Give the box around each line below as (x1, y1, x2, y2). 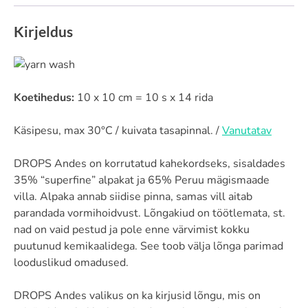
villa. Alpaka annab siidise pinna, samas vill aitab (14, 188, 252, 204)
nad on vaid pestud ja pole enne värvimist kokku (14, 221, 250, 237)
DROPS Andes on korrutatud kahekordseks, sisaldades (14, 155, 285, 171)
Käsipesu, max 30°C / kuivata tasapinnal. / (14, 122, 222, 138)
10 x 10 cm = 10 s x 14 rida (74, 89, 213, 105)
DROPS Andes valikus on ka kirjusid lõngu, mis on (14, 287, 261, 303)
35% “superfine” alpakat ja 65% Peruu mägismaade (14, 172, 269, 188)
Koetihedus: (14, 89, 74, 105)
